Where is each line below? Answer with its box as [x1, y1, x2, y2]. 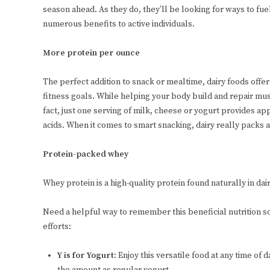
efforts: [43, 221, 71, 233]
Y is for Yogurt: [57, 250, 118, 262]
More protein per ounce [43, 48, 140, 59]
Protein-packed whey [43, 149, 128, 160]
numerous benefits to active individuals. [43, 19, 195, 30]
